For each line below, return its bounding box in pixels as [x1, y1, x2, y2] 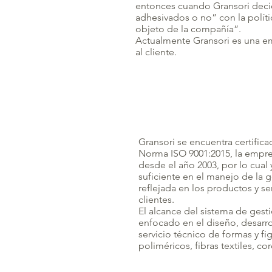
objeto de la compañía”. [135, 23, 241, 35]
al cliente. [135, 46, 177, 58]
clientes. [138, 194, 174, 205]
